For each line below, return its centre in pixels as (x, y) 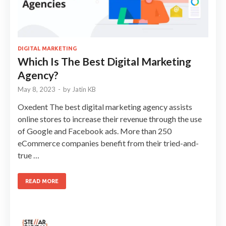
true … (29, 155)
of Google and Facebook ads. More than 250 (95, 131)
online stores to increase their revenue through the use (110, 119)
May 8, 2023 (37, 90)
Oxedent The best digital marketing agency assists (105, 107)
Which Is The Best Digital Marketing (104, 62)
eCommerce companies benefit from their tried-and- (108, 143)
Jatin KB (84, 90)
